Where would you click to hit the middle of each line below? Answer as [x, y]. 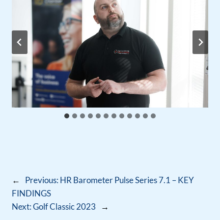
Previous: [42, 180]
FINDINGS [31, 193]
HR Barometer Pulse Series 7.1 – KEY [127, 180]
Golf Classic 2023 [64, 206]
